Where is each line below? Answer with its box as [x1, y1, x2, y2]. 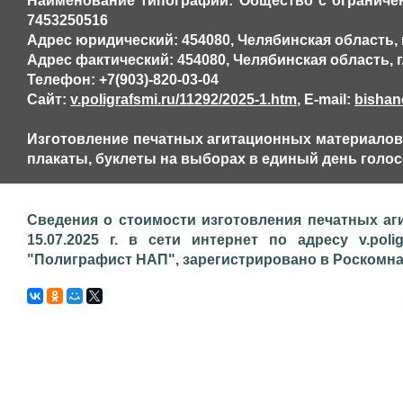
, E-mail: [297, 92, 354, 107]
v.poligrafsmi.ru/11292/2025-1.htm [70, 92, 297, 107]
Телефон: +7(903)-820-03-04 [27, 72, 219, 87]
